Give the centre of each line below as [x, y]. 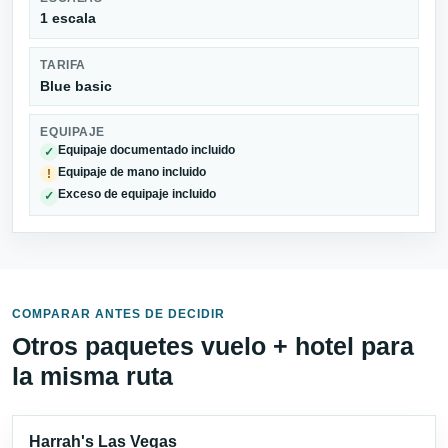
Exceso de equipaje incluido [137, 194]
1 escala [68, 18]
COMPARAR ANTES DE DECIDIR [118, 313]
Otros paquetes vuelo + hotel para [213, 345]
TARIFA [63, 64]
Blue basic [76, 85]
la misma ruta [92, 375]
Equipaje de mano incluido [132, 172]
